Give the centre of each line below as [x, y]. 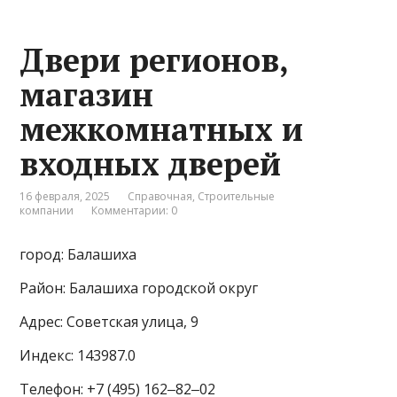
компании [47, 211]
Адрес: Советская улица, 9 [109, 322]
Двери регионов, [154, 60]
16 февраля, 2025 [65, 197]
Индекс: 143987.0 [78, 356]
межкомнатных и [162, 129]
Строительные [237, 197]
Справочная [160, 197]
